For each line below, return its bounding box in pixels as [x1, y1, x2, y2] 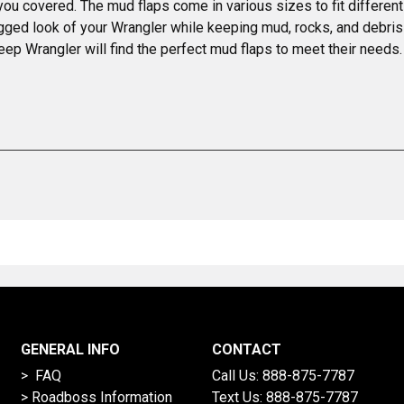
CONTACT [211, 341, 281, 359]
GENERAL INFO [20, 341, 120, 359]
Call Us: [211, 367, 262, 385]
